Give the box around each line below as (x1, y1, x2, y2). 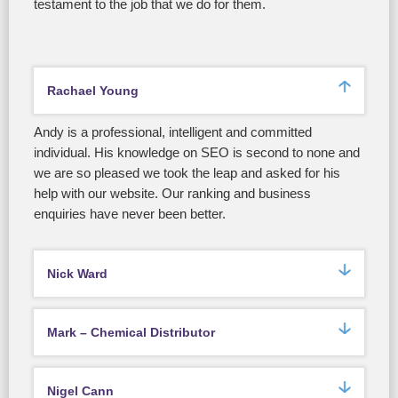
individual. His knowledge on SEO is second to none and (34, 146, 360, 161)
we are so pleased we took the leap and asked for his (34, 166, 340, 181)
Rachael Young (47, 84, 139, 99)
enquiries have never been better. (34, 207, 226, 222)
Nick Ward (47, 267, 107, 282)
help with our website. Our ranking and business (34, 187, 311, 202)
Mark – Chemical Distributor (47, 325, 215, 340)
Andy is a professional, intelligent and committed (34, 125, 312, 140)
